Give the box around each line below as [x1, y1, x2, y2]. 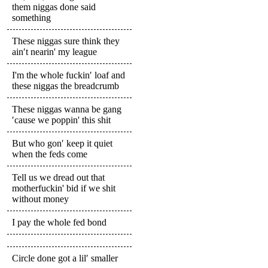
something [12, 12, 51, 23]
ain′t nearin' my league [12, 46, 97, 57]
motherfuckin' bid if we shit [12, 182, 115, 193]
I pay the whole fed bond [12, 217, 106, 227]
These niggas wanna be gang [12, 103, 121, 114]
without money [12, 193, 69, 204]
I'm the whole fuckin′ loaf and [12, 69, 125, 80]
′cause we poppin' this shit [12, 114, 111, 125]
